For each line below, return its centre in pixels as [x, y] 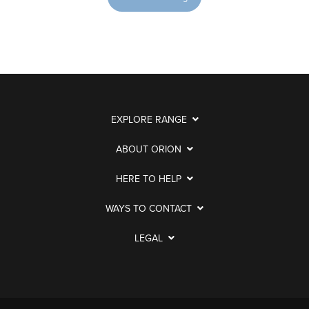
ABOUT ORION [149, 150]
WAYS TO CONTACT [149, 209]
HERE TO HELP [149, 179]
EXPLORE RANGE [149, 120]
